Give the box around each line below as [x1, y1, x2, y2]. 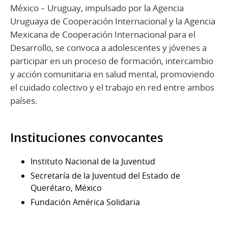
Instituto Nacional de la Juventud [31, 156, 155, 167]
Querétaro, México [31, 182, 102, 194]
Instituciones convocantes [10, 129, 163, 146]
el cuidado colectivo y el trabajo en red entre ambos [10, 81, 214, 94]
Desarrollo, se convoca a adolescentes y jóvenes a [10, 42, 207, 54]
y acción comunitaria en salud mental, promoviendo [10, 68, 214, 80]
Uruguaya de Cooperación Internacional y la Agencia [10, 15, 215, 27]
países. [10, 95, 38, 107]
